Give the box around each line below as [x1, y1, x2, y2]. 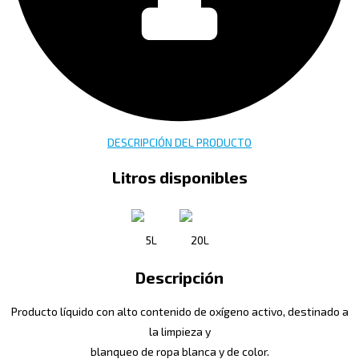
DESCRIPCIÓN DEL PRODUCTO [107, 135, 252, 149]
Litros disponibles [111, 167, 248, 187]
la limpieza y [148, 325, 211, 339]
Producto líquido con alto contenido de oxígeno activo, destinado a [10, 305, 349, 319]
